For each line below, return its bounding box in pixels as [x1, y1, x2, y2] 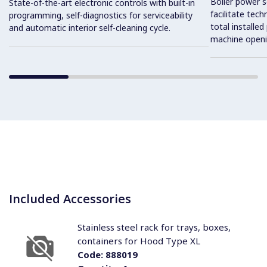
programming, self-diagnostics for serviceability [9, 9, 193, 21]
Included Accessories [9, 190, 131, 207]
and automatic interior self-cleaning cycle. [9, 21, 170, 33]
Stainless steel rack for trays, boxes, [77, 221, 231, 233]
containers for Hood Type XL [77, 235, 200, 247]
